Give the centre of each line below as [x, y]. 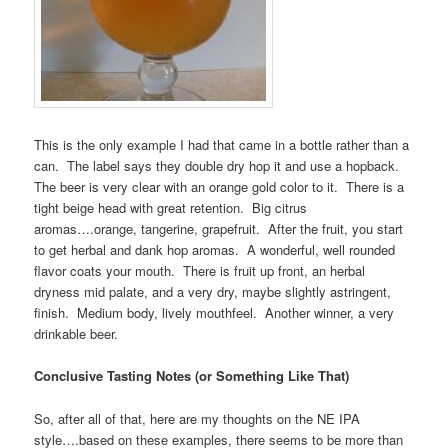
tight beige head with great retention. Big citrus [171, 208]
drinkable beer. [76, 334]
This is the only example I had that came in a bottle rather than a [222, 145]
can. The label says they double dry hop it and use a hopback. [219, 166]
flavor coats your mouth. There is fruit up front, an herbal [200, 271]
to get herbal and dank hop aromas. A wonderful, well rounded [215, 250]
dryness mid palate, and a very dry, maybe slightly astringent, [213, 292]
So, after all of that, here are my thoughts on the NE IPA [197, 418]
